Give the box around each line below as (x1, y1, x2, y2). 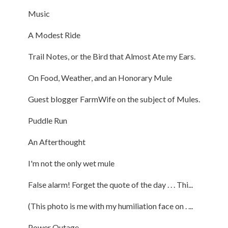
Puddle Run (27, 115, 67, 125)
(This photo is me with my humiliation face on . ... (27, 201, 193, 211)
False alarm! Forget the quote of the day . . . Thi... (27, 179, 193, 189)
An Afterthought (27, 136, 85, 147)
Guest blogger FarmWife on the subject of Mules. (27, 94, 200, 104)
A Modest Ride (27, 30, 80, 40)
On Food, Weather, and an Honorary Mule (27, 72, 172, 82)
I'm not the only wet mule (27, 158, 115, 168)
